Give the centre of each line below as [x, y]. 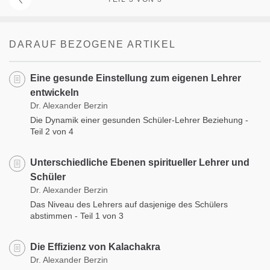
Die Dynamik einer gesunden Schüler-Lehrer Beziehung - [139, 120]
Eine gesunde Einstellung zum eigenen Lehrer [136, 78]
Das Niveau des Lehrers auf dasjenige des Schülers [129, 204]
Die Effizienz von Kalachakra [95, 246]
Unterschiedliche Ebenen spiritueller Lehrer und [140, 162]
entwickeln [55, 92]
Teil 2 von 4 [52, 131]
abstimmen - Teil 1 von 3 [77, 215]
